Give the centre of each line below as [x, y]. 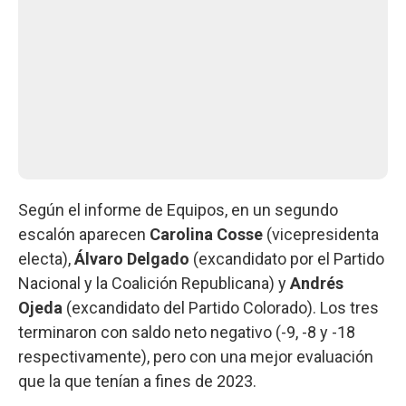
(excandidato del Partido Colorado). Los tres [221, 307]
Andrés [317, 283]
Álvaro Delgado [132, 258]
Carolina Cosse [206, 234]
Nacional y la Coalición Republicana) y [154, 283]
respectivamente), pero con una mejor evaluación [196, 356]
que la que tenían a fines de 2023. [137, 381]
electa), [46, 258]
